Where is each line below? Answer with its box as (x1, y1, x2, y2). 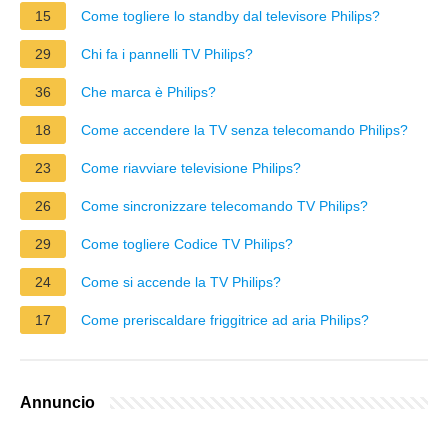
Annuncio (20, 393, 95, 411)
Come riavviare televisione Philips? (81, 159, 301, 176)
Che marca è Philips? (81, 83, 216, 100)
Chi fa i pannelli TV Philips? (81, 45, 253, 62)
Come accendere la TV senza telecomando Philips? (81, 121, 408, 138)
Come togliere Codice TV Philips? (81, 235, 293, 252)
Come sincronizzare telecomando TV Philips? (81, 197, 368, 214)
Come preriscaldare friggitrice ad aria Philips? (81, 311, 369, 328)
